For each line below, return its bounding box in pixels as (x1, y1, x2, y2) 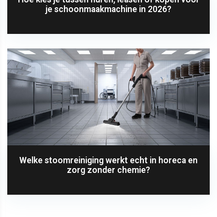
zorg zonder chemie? (67, 165, 150, 175)
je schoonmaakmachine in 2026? (46, 4, 171, 14)
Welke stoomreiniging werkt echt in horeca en (19, 155, 198, 165)
